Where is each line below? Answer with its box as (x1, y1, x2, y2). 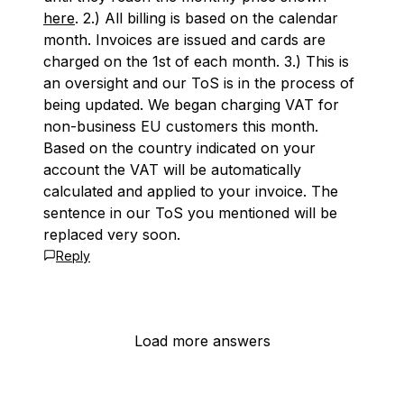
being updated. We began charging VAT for (43, 96, 339, 114)
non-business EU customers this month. (43, 117, 318, 135)
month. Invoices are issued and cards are (43, 31, 326, 49)
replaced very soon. (43, 225, 180, 243)
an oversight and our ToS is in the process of (43, 74, 354, 92)
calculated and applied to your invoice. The (43, 182, 338, 200)
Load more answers (133, 332, 271, 350)
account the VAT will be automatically (43, 161, 301, 179)
